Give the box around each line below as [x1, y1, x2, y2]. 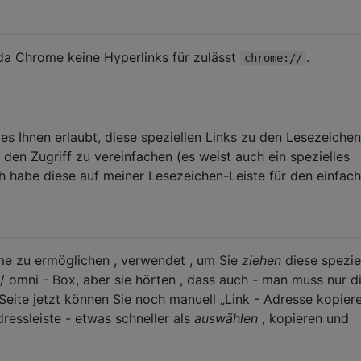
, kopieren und [258, 309, 349, 326]
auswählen [194, 309, 258, 326]
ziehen [242, 251, 281, 268]
